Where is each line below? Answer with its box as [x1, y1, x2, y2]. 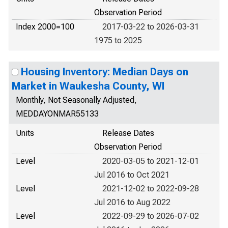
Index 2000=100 [16, 22, 74, 32]
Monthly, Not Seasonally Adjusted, [16, 95, 137, 105]
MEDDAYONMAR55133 [16, 109, 99, 119]
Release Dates [102, 128, 154, 138]
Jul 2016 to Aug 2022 [94, 197, 170, 207]
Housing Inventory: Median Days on [21, 66, 188, 78]
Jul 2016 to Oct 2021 [94, 170, 169, 180]
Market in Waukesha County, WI [12, 80, 164, 92]
